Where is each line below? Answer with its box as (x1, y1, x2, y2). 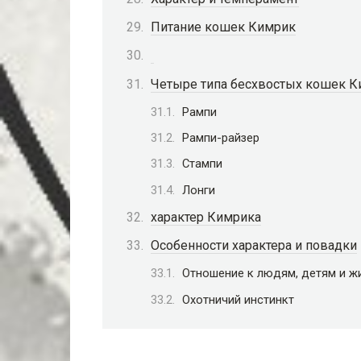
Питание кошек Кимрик (151, 19, 296, 35)
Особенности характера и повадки (151, 238, 357, 254)
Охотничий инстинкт (182, 292, 294, 307)
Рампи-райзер (182, 131, 259, 146)
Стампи (182, 156, 222, 172)
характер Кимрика (151, 209, 261, 225)
